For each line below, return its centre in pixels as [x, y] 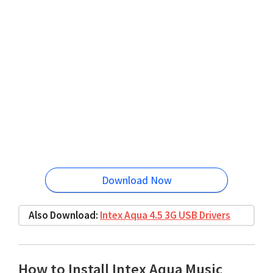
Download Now [136, 180]
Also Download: [64, 215]
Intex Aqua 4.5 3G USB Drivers [165, 215]
